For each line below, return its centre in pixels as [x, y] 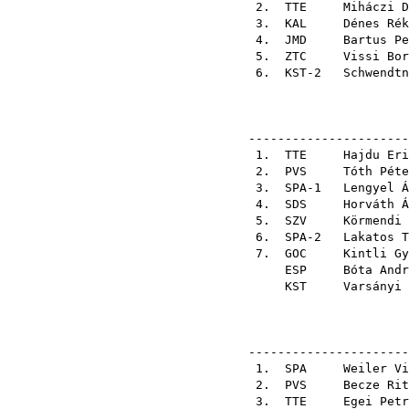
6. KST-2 [292, 73]
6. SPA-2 [292, 237]
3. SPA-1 [292, 188]
